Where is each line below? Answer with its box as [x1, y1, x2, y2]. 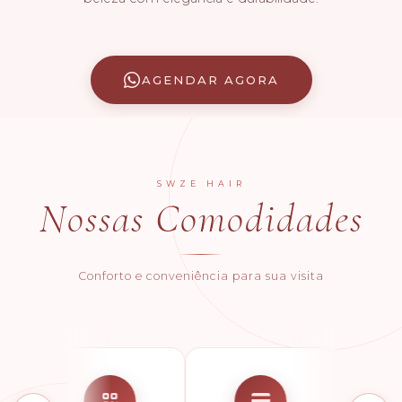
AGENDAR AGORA [141, 73, 279, 87]
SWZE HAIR [156, 179, 246, 188]
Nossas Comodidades [39, 195, 363, 243]
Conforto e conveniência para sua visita [78, 269, 324, 283]
